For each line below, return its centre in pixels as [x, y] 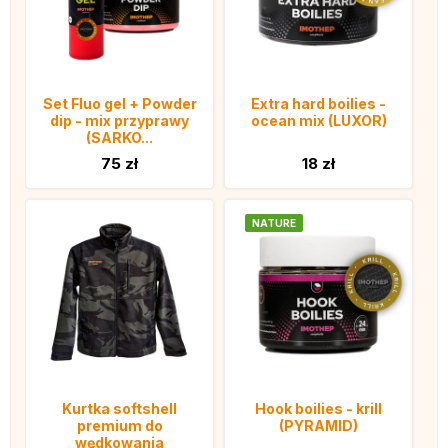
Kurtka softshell [119, 409]
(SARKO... [119, 138]
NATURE [274, 223]
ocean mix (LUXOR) [318, 121]
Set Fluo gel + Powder [119, 104]
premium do [119, 426]
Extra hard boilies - [318, 104]
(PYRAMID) [318, 426]
